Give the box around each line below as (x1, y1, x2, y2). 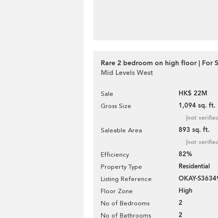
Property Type (101, 163, 142, 170)
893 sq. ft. (179, 126, 210, 134)
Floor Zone (101, 187, 133, 195)
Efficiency (101, 151, 129, 158)
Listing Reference (101, 175, 152, 182)
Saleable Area (101, 127, 142, 134)
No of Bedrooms (101, 200, 149, 207)
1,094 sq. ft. (179, 101, 216, 110)
